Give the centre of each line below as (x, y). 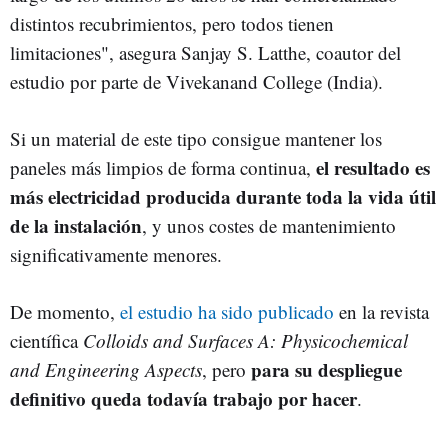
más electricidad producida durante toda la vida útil (223, 197)
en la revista (381, 312)
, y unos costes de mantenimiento (269, 226)
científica (46, 341)
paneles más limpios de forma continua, (163, 168)
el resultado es (373, 168)
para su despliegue (326, 370)
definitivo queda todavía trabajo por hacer (183, 399)
